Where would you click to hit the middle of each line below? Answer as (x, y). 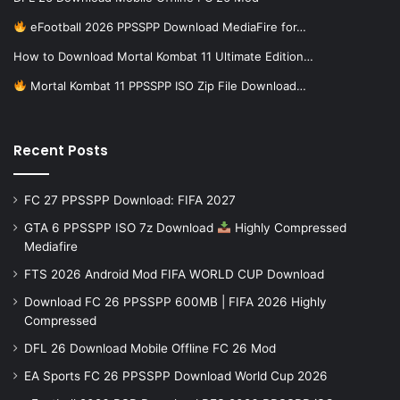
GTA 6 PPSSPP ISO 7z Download (121, 228)
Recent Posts (61, 151)
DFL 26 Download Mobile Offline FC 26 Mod (150, 349)
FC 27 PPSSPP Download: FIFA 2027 (130, 200)
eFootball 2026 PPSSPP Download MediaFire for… (166, 27)
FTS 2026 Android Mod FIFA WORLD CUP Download (174, 275)
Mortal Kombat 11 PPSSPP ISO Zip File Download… (166, 86)
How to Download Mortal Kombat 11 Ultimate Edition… (163, 57)
